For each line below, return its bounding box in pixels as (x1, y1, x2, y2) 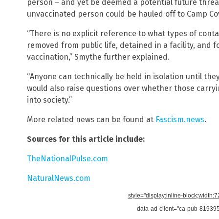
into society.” (27, 95, 72, 105)
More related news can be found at (27, 114, 155, 124)
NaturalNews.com (27, 173, 90, 183)
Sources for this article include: (27, 134, 145, 144)
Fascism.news (155, 114, 204, 124)
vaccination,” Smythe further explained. (27, 52, 170, 62)
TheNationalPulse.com (27, 153, 108, 163)
